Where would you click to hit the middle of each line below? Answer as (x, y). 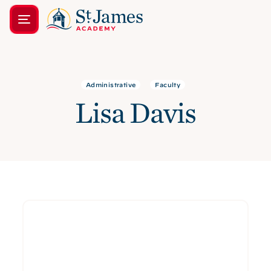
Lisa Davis (135, 113)
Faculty (168, 85)
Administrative (111, 85)
